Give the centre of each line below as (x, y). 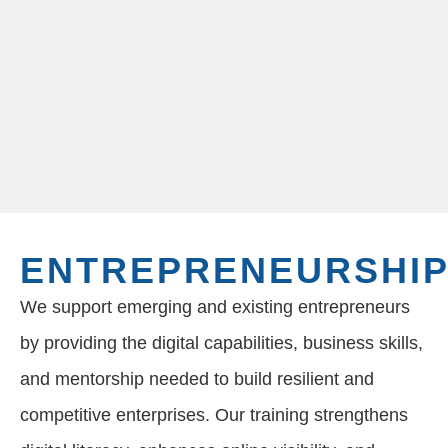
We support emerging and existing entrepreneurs (215, 307)
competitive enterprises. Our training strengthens (214, 415)
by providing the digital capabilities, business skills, (221, 343)
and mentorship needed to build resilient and (197, 379)
